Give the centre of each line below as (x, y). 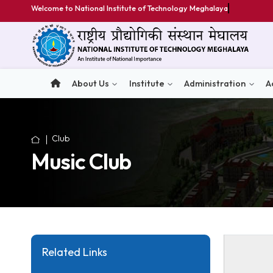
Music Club (90, 179)
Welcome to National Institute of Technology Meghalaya (144, 9)
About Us (101, 93)
